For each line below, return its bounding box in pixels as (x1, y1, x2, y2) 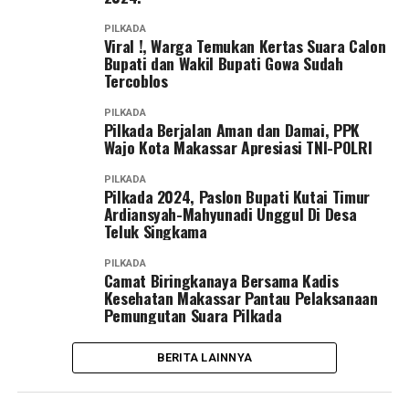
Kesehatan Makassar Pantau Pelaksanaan (103, 286, 378, 309)
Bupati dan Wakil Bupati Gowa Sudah (103, 51, 343, 75)
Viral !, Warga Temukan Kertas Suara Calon (103, 34, 386, 58)
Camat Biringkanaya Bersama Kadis (103, 268, 339, 292)
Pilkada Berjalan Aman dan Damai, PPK (103, 118, 360, 142)
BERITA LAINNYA (156, 351, 253, 364)
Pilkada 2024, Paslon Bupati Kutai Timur (103, 184, 370, 208)
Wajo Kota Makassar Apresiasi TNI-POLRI (103, 135, 376, 159)
